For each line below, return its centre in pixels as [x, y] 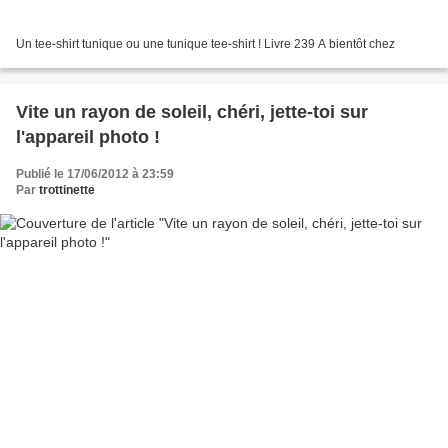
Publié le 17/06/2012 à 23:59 [95, 174]
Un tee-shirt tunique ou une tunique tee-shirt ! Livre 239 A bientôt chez [205, 44]
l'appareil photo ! [88, 137]
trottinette [67, 190]
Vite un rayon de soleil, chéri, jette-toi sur [192, 112]
